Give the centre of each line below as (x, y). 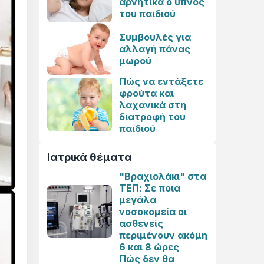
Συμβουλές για (155, 37)
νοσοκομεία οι (153, 212)
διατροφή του (152, 117)
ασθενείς (141, 223)
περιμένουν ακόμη (163, 235)
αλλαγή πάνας (155, 49)
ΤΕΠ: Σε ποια (150, 188)
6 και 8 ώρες (149, 247)
